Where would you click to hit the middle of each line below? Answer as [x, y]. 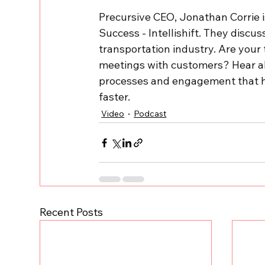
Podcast [150, 113]
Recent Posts [72, 212]
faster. [115, 97]
